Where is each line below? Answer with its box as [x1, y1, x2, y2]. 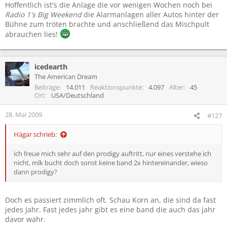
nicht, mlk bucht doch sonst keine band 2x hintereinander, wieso [14, 158, 208, 167]
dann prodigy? [14, 167, 57, 176]
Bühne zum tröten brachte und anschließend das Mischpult [5, 19, 209, 29]
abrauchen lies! [5, 29, 60, 39]
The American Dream [34, 71, 97, 81]
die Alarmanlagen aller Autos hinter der [82, 9, 219, 19]
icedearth [34, 61, 67, 71]
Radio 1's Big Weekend [5, 9, 82, 19]
